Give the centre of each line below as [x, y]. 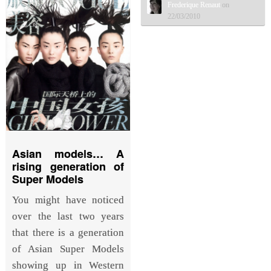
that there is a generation [68, 232]
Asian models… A [68, 153]
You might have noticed [68, 200]
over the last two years [68, 216]
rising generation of [68, 166]
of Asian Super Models [68, 249]
